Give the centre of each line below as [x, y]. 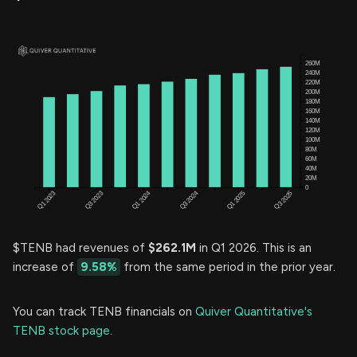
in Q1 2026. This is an [254, 248]
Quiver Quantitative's [254, 312]
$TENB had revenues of [80, 248]
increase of [45, 267]
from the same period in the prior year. [228, 267]
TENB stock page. [63, 331]
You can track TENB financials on [104, 312]
